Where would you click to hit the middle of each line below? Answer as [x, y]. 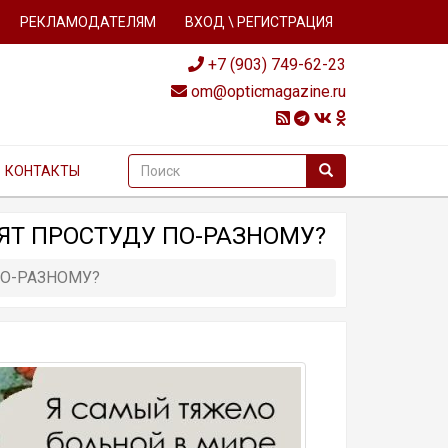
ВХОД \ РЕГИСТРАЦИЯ [259, 22]
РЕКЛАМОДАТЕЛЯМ [88, 22]
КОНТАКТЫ [42, 171]
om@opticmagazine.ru [266, 91]
